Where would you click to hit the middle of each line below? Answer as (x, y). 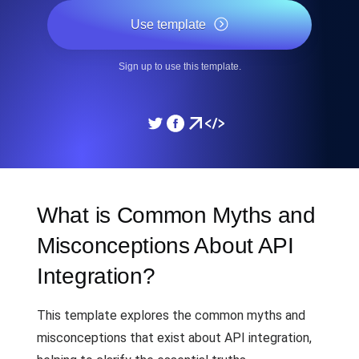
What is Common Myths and (176, 215)
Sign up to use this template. (179, 67)
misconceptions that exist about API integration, (174, 338)
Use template (168, 24)
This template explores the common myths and (171, 315)
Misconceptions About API (165, 246)
